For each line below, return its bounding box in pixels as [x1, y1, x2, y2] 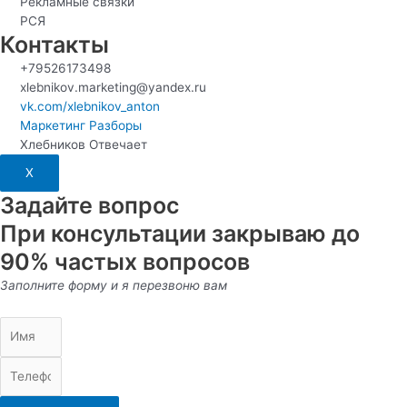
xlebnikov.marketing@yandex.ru [20, 80, 207, 95]
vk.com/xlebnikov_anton [20, 99, 161, 114]
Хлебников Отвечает [20, 137, 148, 153]
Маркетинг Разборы [20, 118, 143, 134]
